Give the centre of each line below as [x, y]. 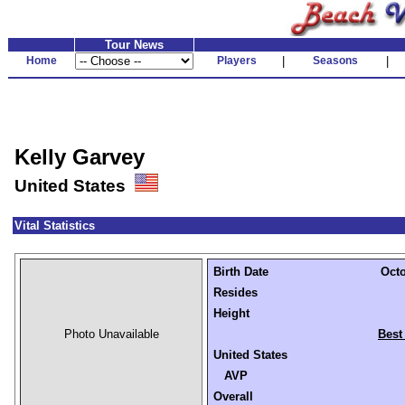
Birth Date [241, 272]
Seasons [335, 61]
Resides [235, 292]
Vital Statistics [55, 226]
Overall [233, 396]
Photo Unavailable [111, 334]
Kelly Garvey [80, 157]
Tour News [134, 45]
